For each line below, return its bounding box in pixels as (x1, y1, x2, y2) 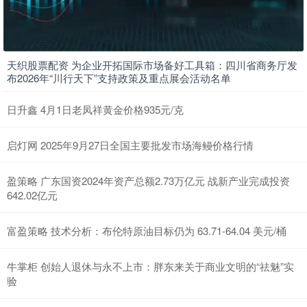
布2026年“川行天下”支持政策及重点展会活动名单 (7, 71, 231, 86)
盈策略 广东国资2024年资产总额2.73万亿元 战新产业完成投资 (7, 173, 290, 188)
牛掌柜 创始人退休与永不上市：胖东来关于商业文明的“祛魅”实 (7, 259, 294, 274)
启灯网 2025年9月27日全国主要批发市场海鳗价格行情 (7, 138, 254, 153)
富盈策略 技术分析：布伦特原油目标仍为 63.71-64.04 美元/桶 (7, 223, 286, 238)
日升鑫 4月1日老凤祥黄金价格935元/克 (7, 102, 184, 117)
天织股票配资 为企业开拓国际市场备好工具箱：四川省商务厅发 (7, 58, 297, 73)
